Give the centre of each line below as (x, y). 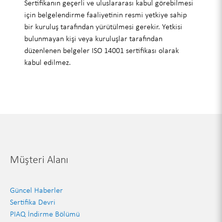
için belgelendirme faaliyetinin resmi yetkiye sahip (106, 15)
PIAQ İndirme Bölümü (45, 214)
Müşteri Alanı (39, 159)
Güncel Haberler (36, 190)
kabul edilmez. (48, 62)
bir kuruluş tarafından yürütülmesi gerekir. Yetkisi (104, 27)
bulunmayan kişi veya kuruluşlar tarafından (94, 38)
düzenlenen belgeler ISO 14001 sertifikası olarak (102, 50)
